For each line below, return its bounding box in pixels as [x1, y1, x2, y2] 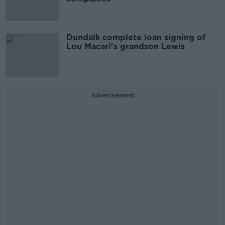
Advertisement [90, 91, 135, 99]
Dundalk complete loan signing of [66, 33, 205, 42]
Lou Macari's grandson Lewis [66, 42, 185, 51]
